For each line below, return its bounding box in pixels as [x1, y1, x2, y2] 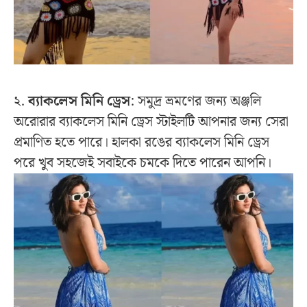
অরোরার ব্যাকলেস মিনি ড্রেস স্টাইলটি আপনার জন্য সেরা [14, 111, 288, 134]
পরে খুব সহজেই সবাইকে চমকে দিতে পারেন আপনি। [14, 152, 271, 175]
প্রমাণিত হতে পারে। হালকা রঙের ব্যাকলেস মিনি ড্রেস [14, 132, 269, 154]
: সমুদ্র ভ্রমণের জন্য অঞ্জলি [130, 90, 261, 113]
